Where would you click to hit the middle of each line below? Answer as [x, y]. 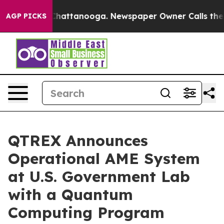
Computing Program [86, 212]
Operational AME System [104, 158]
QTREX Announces [78, 140]
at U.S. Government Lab [99, 176]
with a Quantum [70, 194]
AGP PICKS [26, 16]
